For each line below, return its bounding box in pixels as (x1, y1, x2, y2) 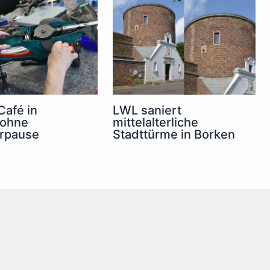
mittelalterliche (113, 115, 199, 130)
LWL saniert (113, 103, 182, 118)
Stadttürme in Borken (113, 127, 236, 142)
